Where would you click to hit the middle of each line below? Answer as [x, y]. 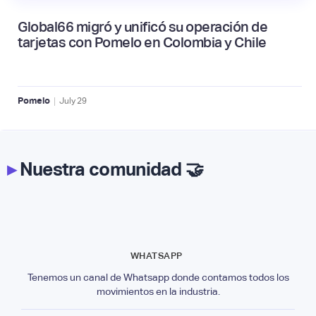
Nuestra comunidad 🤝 [110, 169]
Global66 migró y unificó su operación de [142, 26]
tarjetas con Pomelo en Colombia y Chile [142, 42]
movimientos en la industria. [158, 291]
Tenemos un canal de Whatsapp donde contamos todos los [158, 277]
